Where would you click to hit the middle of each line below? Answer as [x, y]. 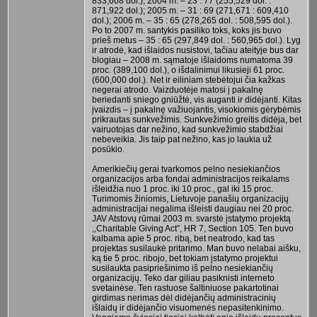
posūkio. [108, 149]
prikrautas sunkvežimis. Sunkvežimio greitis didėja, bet [196, 119]
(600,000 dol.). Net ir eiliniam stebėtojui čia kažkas [188, 80]
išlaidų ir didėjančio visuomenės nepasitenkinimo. [188, 307]
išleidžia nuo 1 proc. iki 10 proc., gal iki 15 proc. [182, 189]
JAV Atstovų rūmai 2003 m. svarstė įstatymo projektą [191, 218]
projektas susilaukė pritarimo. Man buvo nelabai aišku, [196, 248]
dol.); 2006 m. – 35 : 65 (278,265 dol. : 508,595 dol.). [192, 20]
